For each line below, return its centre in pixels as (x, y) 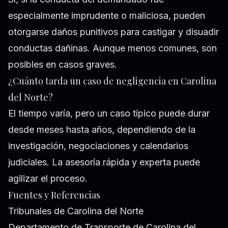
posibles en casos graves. (63, 64)
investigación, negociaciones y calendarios (98, 146)
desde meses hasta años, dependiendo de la (102, 129)
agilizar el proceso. (48, 178)
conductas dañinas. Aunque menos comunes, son (112, 48)
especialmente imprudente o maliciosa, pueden (107, 15)
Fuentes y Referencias (54, 195)
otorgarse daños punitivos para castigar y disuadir (113, 32)
